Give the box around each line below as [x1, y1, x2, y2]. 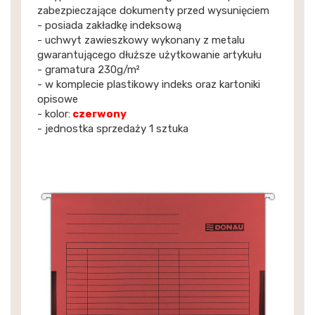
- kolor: [37, 107, 70, 120]
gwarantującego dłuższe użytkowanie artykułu [37, 48, 262, 61]
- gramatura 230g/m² [37, 63, 140, 76]
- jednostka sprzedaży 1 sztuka [37, 122, 188, 135]
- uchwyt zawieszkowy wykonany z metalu [37, 33, 245, 46]
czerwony [70, 107, 127, 120]
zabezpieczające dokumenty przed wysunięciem [37, 4, 269, 17]
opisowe [37, 92, 78, 105]
